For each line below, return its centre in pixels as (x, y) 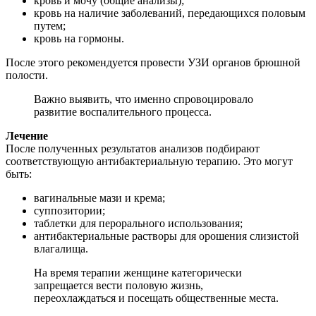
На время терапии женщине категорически (138, 272)
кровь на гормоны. (79, 38)
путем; (50, 25)
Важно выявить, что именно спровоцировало (144, 99)
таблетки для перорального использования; (138, 223)
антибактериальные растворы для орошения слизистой (166, 236)
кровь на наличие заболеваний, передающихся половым (170, 13)
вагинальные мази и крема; (99, 197)
